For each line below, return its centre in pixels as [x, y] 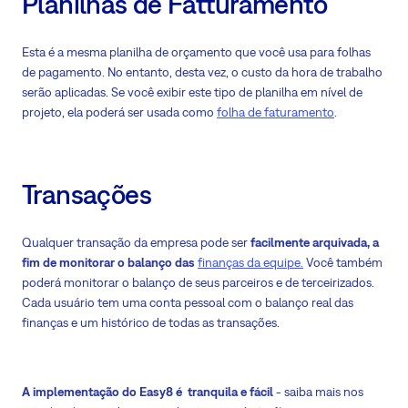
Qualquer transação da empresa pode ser [136, 242]
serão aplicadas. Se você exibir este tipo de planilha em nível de [192, 92]
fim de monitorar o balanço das [110, 262]
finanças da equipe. [250, 262]
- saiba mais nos [318, 391]
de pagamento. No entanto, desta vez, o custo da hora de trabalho [202, 72]
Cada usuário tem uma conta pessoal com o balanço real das [188, 302]
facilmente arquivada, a [315, 242]
